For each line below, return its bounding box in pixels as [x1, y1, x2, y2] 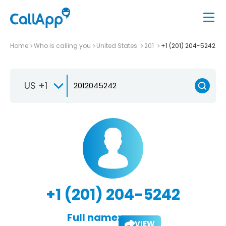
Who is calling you [34, 41, 91, 50]
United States [96, 41, 139, 50]
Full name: [67, 210, 120, 224]
